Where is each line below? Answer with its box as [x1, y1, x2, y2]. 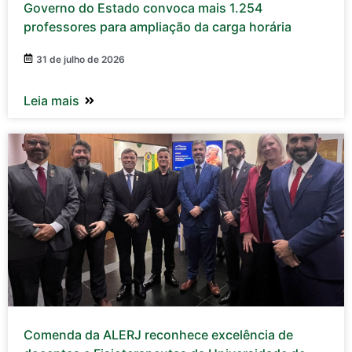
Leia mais [24, 92, 79, 108]
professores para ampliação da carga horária [24, 18, 291, 35]
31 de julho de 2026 [36, 53, 125, 65]
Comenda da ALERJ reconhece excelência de [24, 326, 293, 343]
